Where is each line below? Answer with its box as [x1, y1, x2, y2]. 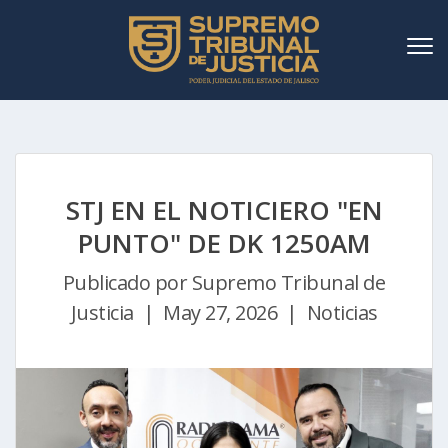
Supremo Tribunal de [187, 269, 386, 297]
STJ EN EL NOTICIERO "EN [65, 192, 383, 229]
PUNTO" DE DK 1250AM [77, 225, 371, 262]
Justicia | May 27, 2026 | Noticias [70, 299, 378, 327]
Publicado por [62, 269, 188, 297]
